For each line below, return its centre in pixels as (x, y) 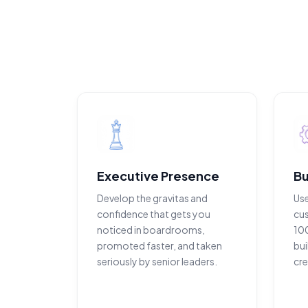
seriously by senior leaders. (157, 261)
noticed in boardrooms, (151, 230)
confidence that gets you (154, 214)
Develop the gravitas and (152, 198)
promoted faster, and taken (159, 245)
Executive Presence (158, 176)
